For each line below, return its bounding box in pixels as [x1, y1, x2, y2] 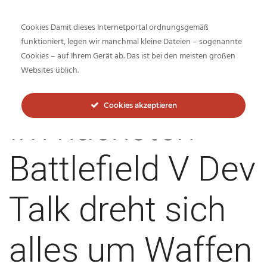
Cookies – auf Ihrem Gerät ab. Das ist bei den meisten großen [21, 49, 235, 63]
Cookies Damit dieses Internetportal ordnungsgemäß [21, 21, 209, 35]
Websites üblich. [21, 64, 79, 77]
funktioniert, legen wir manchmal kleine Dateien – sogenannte [21, 35, 242, 49]
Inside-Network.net [9, 63, 127, 81]
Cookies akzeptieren [103, 101, 177, 110]
